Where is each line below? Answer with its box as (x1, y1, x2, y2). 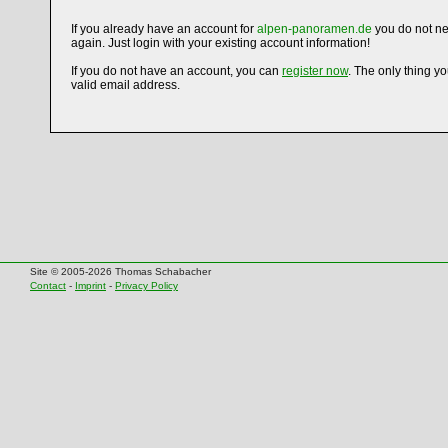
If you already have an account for (71, 22, 257, 36)
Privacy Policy (115, 280, 178, 291)
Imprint (75, 280, 106, 291)
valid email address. (71, 78, 180, 92)
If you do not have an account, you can (71, 64, 282, 78)
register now (282, 64, 348, 78)
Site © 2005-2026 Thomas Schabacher (30, 266, 211, 277)
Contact (30, 280, 66, 291)
